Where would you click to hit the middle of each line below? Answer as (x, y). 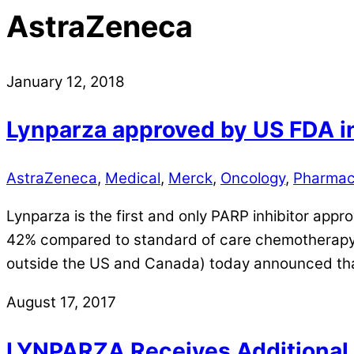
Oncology (253, 178)
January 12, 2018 (66, 81)
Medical (133, 178)
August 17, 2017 (61, 303)
